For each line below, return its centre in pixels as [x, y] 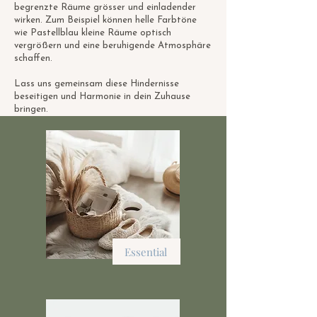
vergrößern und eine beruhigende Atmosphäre [113, 46]
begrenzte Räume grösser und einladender [105, 7]
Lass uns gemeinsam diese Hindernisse [97, 84]
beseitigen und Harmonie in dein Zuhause [102, 97]
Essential [146, 252]
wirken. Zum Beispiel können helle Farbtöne [105, 20]
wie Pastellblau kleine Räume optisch [93, 33]
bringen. [33, 109]
